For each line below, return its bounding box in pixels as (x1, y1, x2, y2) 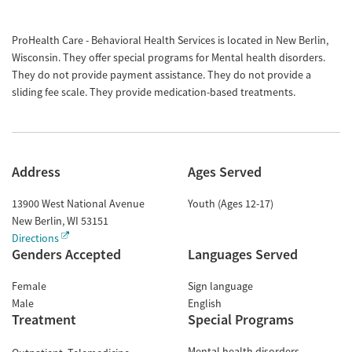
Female (12, 279, 46, 293)
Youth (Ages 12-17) (188, 196, 273, 211)
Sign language (188, 279, 253, 293)
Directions (12, 231, 59, 245)
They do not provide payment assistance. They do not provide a (12, 68, 311, 82)
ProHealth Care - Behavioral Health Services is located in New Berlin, (12, 33, 328, 47)
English (188, 296, 222, 310)
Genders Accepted (12, 245, 121, 263)
